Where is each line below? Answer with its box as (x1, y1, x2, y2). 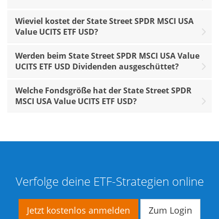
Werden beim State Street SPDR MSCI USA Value (15, 50, 199, 61)
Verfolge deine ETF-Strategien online (15, 173, 204, 189)
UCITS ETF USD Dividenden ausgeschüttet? (15, 61, 179, 72)
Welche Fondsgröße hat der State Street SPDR (15, 85, 192, 96)
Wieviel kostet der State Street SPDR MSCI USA (15, 15, 194, 26)
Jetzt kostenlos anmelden (27, 204, 130, 216)
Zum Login (149, 204, 192, 216)
